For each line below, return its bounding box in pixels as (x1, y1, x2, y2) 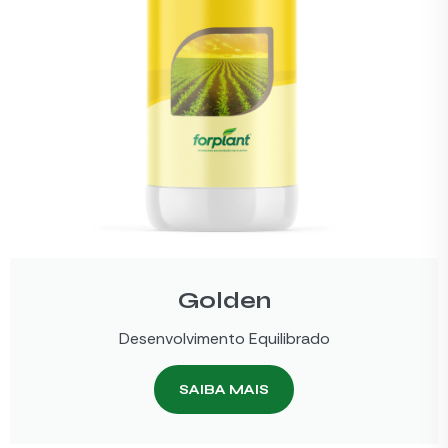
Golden (177, 287, 271, 315)
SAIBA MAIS (179, 381, 269, 399)
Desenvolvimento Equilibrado (118, 328, 330, 350)
